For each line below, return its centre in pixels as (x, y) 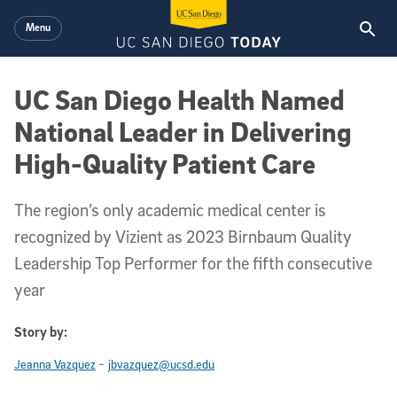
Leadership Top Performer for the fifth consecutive (193, 263)
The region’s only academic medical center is (170, 210)
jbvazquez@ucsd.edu (161, 364)
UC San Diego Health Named (179, 99)
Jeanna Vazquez (55, 364)
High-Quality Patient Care (165, 163)
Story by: (41, 331)
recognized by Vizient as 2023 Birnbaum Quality (183, 237)
